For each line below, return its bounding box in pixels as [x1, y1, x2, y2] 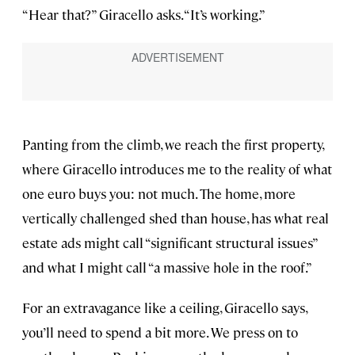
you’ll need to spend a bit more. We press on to [22, 323, 298, 341]
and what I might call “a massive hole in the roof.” [22, 258, 312, 276]
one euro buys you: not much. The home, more [22, 184, 296, 202]
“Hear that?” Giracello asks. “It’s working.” [22, 6, 265, 24]
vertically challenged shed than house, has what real [22, 208, 329, 227]
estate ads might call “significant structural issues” [22, 233, 317, 251]
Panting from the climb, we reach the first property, [22, 135, 323, 153]
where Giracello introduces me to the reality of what [22, 159, 332, 177]
